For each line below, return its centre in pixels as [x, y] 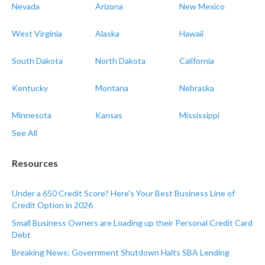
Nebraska [196, 88]
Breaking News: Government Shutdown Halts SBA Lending [121, 252]
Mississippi [199, 115]
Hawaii [191, 33]
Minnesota [32, 115]
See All [25, 132]
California [196, 60]
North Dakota [121, 60]
